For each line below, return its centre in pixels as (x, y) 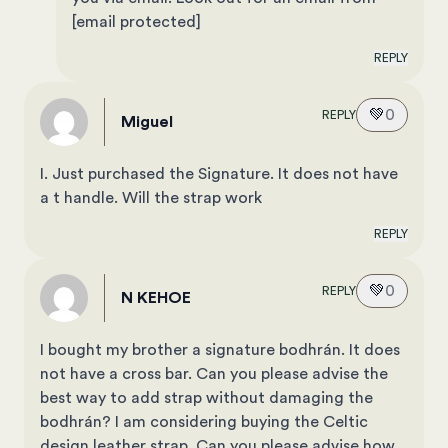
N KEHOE (162, 298)
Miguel (154, 122)
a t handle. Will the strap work (151, 198)
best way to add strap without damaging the (206, 398)
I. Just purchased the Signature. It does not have (219, 174)
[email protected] (136, 22)
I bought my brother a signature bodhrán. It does (220, 350)
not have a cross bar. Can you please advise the (214, 374)
